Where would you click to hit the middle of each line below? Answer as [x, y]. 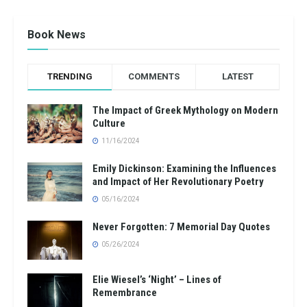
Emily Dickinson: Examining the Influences [184, 168]
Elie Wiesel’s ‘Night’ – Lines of [157, 279]
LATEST [237, 76]
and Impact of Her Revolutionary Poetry [178, 181]
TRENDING [70, 76]
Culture [109, 123]
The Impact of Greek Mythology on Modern [185, 110]
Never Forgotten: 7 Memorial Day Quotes [181, 226]
